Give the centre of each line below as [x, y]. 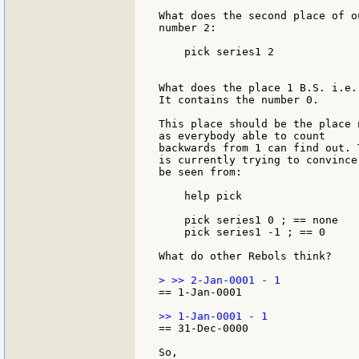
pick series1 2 [216, 52]
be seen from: [200, 172]
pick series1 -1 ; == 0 [242, 232]
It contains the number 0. [239, 100]
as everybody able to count [242, 136]
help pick [200, 196]
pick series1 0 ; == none [248, 220]
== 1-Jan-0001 [200, 292]
